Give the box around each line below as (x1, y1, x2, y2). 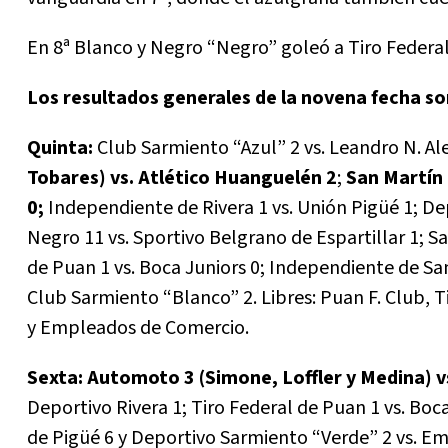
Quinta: (27, 134, 97, 163)
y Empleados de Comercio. (27, 314, 249, 343)
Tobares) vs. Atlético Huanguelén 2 (27, 164, 337, 193)
